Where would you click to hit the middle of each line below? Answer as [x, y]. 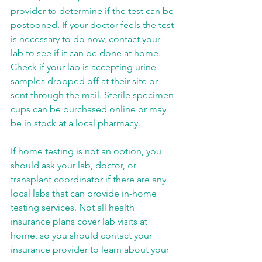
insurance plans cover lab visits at [80, 221]
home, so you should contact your [82, 235]
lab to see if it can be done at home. [87, 53]
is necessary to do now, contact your [87, 39]
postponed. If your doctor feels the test [93, 25]
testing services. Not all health [74, 207]
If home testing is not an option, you [87, 151]
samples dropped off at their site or [85, 81]
